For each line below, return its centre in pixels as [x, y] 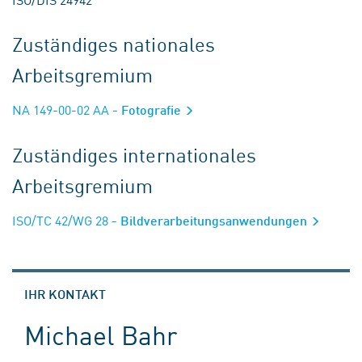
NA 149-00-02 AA [61, 109]
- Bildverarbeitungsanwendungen [209, 220]
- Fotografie [147, 109]
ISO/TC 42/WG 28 [60, 220]
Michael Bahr [101, 334]
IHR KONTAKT [65, 294]
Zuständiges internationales [134, 154]
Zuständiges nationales [114, 44]
